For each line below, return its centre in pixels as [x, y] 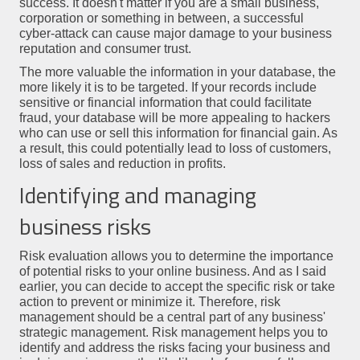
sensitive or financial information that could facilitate [165, 103]
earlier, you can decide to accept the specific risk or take [177, 286]
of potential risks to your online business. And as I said [172, 271]
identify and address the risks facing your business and [174, 347]
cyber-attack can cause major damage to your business [175, 34]
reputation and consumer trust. [105, 49]
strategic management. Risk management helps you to [173, 332]
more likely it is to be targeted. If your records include [168, 88]
